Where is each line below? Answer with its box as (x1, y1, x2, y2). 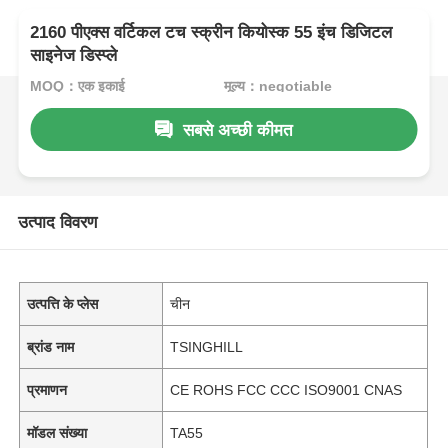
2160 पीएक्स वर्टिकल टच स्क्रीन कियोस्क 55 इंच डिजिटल (30, 23, 393, 43)
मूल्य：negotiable (223, 77, 332, 94)
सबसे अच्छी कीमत (183, 120, 294, 140)
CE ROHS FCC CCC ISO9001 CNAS (170, 381, 403, 398)
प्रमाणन (27, 381, 68, 398)
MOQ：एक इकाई (30, 77, 126, 94)
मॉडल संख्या (27, 424, 88, 441)
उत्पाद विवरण (17, 212, 97, 232)
